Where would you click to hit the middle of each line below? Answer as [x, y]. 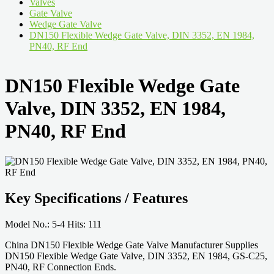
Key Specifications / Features [96, 198]
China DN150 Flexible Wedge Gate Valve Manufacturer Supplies [131, 245]
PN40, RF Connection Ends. [61, 267]
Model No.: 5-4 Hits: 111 [53, 224]
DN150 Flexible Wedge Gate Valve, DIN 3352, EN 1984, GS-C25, [136, 256]
